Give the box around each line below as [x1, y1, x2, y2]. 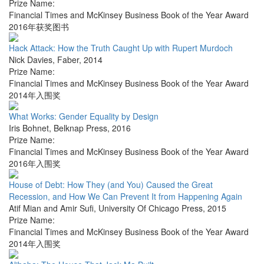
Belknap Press [54, 122, 107, 134]
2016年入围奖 [9, 157, 61, 170]
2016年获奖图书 [9, 21, 69, 33]
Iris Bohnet [9, 122, 49, 134]
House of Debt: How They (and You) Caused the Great [9, 179, 213, 191]
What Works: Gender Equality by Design [9, 110, 159, 123]
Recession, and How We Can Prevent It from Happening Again [9, 190, 242, 203]
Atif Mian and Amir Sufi [9, 202, 94, 214]
